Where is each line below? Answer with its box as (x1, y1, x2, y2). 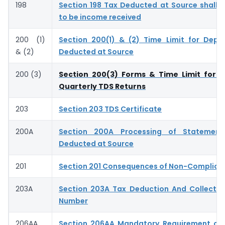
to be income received (59, 12, 141, 22)
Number (59, 195, 88, 206)
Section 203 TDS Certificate (59, 103, 162, 114)
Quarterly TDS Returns (59, 81, 146, 91)
